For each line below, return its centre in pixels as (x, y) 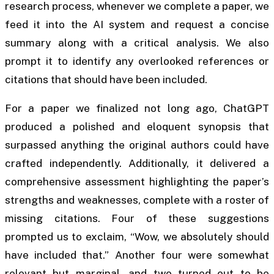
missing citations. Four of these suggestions (137, 218)
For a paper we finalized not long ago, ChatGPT (137, 108)
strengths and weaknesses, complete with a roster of (137, 200)
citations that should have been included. (106, 79)
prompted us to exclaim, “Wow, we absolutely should (137, 236)
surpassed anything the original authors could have (137, 145)
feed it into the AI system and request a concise (137, 24)
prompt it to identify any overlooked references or (137, 61)
